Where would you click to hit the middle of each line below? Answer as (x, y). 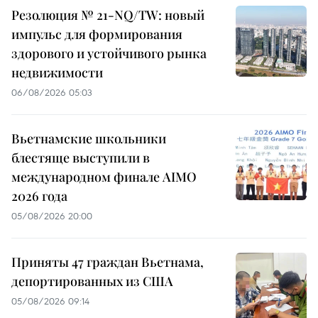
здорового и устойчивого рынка (109, 54)
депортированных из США (92, 281)
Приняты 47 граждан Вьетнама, (108, 262)
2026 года (39, 196)
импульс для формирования (97, 34)
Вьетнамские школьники (89, 139)
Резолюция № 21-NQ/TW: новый (108, 15)
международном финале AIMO (104, 177)
